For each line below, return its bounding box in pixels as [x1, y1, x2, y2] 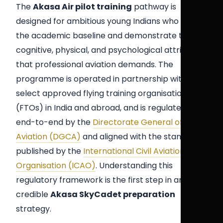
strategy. [16, 203, 51, 215]
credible [16, 189, 50, 201]
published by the [16, 145, 83, 157]
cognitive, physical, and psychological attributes [16, 44, 204, 56]
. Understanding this [96, 160, 173, 172]
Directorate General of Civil [93, 116, 200, 128]
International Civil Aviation [83, 145, 185, 157]
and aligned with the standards [81, 131, 204, 143]
